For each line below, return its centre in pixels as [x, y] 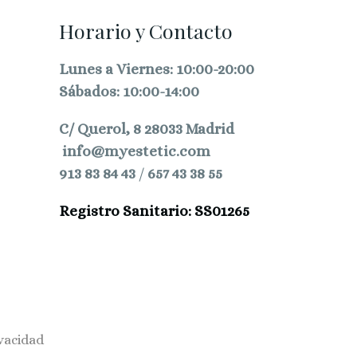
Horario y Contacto [145, 31]
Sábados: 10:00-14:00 [129, 92]
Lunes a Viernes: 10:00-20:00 [156, 69]
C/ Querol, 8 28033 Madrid [146, 129]
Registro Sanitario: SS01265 [154, 210]
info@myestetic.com [136, 151]
